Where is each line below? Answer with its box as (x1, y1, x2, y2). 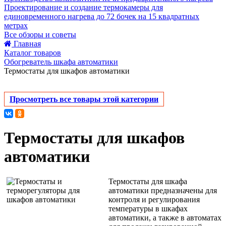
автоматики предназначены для (108, 186, 217, 195)
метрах (4, 21, 28, 30)
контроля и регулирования (108, 195, 200, 204)
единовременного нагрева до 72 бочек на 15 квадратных (4, 12, 199, 21)
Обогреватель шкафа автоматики (4, 58, 118, 66)
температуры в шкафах (108, 204, 188, 213)
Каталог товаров (4, 48, 61, 57)
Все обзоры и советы (4, 30, 76, 39)
